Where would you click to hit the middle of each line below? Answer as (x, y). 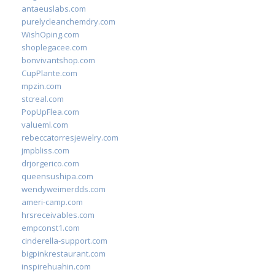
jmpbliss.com (45, 150)
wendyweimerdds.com (64, 189)
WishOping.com (50, 34)
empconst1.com (51, 228)
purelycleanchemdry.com (68, 21)
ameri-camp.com (52, 202)
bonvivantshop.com (58, 60)
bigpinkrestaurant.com (64, 254)
